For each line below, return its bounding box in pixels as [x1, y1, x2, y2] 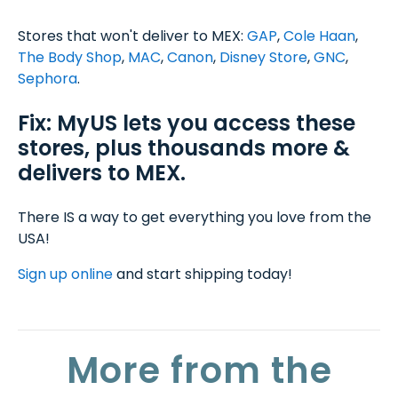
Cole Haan [283, 26, 355, 46]
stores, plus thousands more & [18, 133, 350, 163]
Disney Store [219, 47, 307, 68]
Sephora [18, 68, 77, 89]
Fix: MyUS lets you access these [18, 108, 355, 138]
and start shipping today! [113, 264, 296, 284]
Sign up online [18, 264, 113, 284]
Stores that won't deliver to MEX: [18, 26, 247, 46]
